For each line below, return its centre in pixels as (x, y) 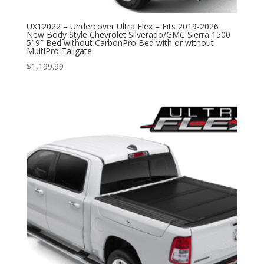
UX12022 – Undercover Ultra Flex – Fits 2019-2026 (122, 26)
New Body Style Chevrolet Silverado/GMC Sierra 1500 (128, 34)
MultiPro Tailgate (59, 51)
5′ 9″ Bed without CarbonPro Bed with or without (120, 42)
